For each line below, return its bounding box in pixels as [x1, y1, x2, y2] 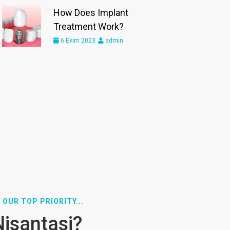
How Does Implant [53, 7, 129, 18]
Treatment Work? [53, 21, 124, 32]
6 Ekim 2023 [59, 37, 96, 45]
